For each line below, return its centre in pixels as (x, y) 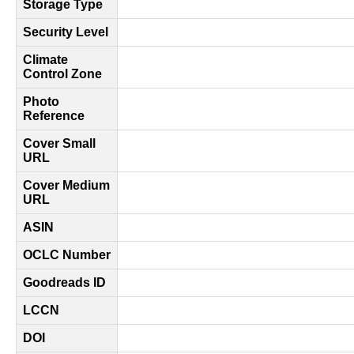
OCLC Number (67, 255)
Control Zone (62, 74)
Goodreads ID (64, 282)
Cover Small (59, 143)
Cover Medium (66, 185)
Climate (45, 60)
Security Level (66, 32)
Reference (54, 116)
